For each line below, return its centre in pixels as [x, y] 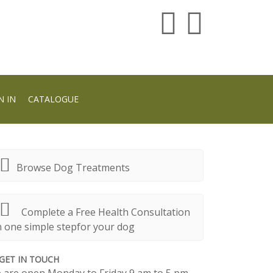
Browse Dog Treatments [73, 168]
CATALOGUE [53, 99]
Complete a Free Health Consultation [106, 212]
